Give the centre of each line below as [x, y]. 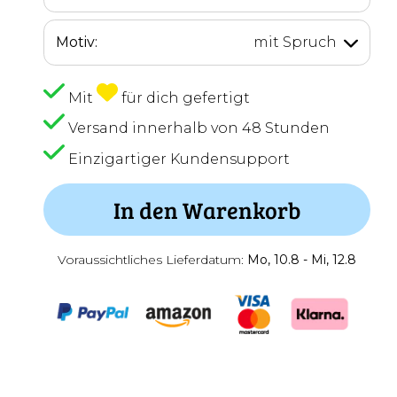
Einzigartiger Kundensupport [179, 160]
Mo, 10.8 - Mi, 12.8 [302, 260]
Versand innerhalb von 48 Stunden [199, 128]
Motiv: [76, 42]
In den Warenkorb [207, 210]
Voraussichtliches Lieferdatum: [153, 260]
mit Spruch [296, 42]
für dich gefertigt [186, 98]
